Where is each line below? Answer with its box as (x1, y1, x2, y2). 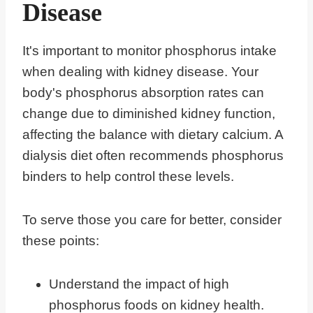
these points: (22, 233, 99, 249)
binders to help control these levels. (22, 169, 234, 184)
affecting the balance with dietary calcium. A (22, 127, 283, 143)
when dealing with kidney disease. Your (22, 64, 259, 80)
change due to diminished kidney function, (22, 106, 275, 122)
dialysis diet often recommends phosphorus (22, 148, 284, 163)
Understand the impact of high (49, 277, 229, 292)
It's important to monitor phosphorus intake (22, 43, 277, 59)
